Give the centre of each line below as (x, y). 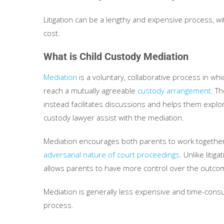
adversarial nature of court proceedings (111, 154)
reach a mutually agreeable (90, 90)
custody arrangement (174, 90)
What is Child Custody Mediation (116, 56)
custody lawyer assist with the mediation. (114, 117)
